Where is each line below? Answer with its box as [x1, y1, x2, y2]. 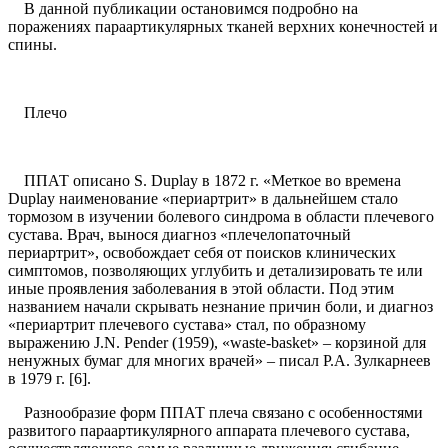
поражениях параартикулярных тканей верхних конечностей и [8, 18, 438, 36]
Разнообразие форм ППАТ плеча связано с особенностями [8, 404, 423, 422]
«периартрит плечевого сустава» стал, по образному [8, 316, 366, 334]
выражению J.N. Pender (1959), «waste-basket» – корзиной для [8, 334, 426, 352]
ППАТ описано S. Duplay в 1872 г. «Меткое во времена [8, 172, 401, 190]
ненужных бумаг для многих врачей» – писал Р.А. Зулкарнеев [8, 352, 431, 370]
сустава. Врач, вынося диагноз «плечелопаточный [8, 226, 351, 244]
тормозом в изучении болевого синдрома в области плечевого [8, 208, 434, 226]
